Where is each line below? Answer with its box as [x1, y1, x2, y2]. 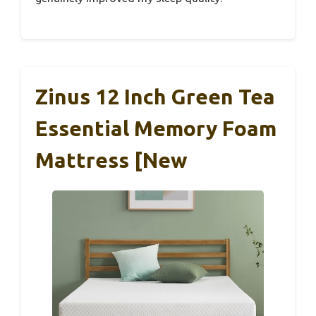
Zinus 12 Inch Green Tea [35, 85, 275, 109]
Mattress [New [35, 148, 188, 173]
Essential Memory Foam [35, 116, 276, 141]
